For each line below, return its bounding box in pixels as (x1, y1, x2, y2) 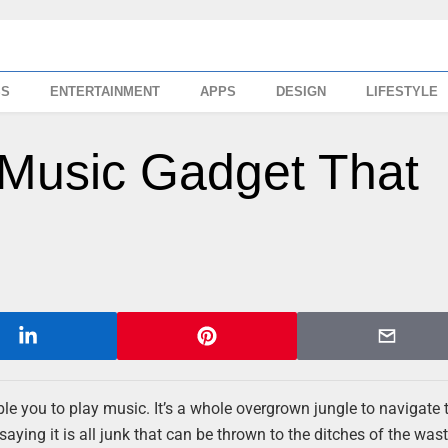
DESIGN (276, 84, 327, 99)
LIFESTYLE (366, 84, 439, 99)
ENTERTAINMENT (50, 84, 161, 99)
